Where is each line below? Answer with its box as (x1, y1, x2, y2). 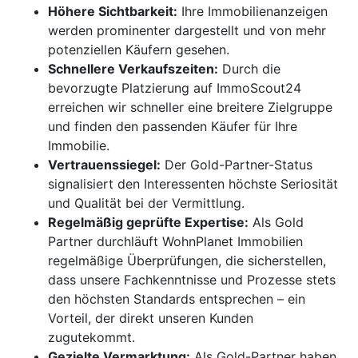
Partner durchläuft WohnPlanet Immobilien (48, 233, 303, 249)
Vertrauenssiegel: (48, 156, 161, 173)
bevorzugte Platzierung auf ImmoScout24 (48, 79, 301, 96)
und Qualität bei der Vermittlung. (48, 194, 245, 211)
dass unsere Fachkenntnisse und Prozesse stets (48, 271, 336, 288)
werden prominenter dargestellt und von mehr (48, 22, 326, 38)
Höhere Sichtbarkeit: (48, 2, 177, 19)
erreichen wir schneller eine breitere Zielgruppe (48, 98, 332, 115)
